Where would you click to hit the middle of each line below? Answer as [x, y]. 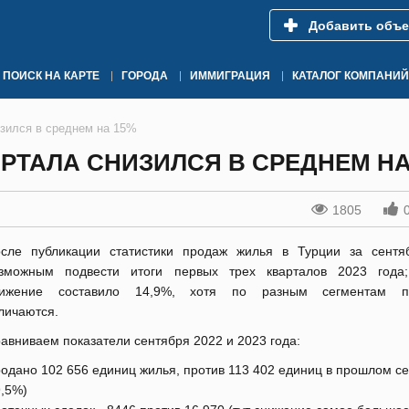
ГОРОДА [145, 76]
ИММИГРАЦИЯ [230, 76]
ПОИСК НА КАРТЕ [51, 76]
